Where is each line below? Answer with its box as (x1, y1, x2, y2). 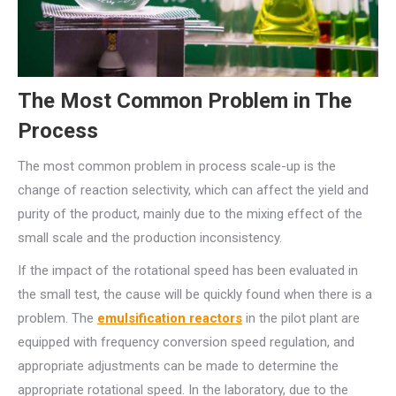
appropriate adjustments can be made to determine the (18, 358, 339, 375)
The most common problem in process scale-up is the (18, 158, 336, 175)
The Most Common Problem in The (18, 88, 352, 114)
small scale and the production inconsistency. (18, 230, 282, 247)
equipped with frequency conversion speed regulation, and (18, 334, 354, 351)
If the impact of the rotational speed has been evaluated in (18, 263, 358, 279)
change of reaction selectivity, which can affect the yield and (18, 182, 369, 199)
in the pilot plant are (242, 310, 360, 327)
